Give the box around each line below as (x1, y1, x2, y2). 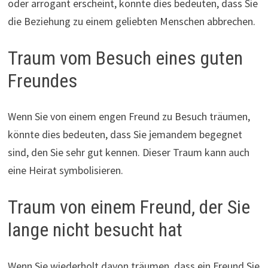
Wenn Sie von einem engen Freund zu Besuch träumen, (7, 109, 250, 124)
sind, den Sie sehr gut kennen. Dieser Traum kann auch (7, 145, 249, 160)
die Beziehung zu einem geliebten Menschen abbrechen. (7, 14, 255, 28)
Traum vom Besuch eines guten (7, 46, 243, 69)
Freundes (7, 69, 77, 92)
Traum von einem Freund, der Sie (7, 196, 250, 219)
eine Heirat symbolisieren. (7, 163, 123, 178)
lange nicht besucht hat (7, 218, 182, 242)
